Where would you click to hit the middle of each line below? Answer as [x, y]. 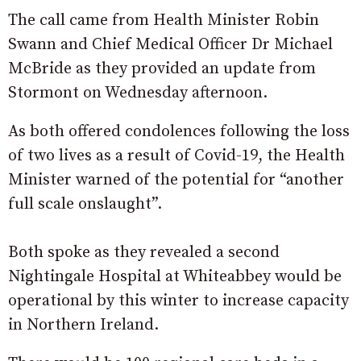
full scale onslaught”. [85, 204]
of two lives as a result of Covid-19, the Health [176, 156]
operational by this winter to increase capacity [178, 301]
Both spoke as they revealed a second [144, 252]
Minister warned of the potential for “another [176, 180]
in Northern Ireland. [83, 325]
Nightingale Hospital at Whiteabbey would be [175, 276]
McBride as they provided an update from [162, 68]
